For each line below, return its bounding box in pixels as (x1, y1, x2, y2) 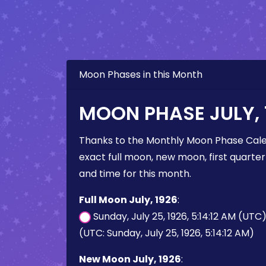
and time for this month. (79, 167, 191, 180)
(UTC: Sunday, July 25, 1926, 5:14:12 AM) (79, 226, 254, 240)
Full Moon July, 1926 (79, 193, 178, 207)
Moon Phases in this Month (79, 68, 202, 81)
